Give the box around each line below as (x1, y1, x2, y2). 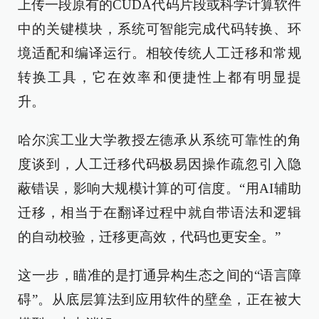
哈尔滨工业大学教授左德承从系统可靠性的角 (18, 132, 301, 147)
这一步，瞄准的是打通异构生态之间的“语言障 (18, 268, 301, 283)
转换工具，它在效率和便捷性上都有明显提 (18, 70, 301, 85)
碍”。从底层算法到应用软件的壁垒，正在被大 (18, 292, 301, 307)
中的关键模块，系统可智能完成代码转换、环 (18, 21, 301, 36)
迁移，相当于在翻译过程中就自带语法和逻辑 (18, 205, 301, 220)
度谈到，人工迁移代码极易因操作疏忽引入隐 (18, 157, 301, 172)
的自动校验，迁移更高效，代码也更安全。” (18, 229, 281, 244)
